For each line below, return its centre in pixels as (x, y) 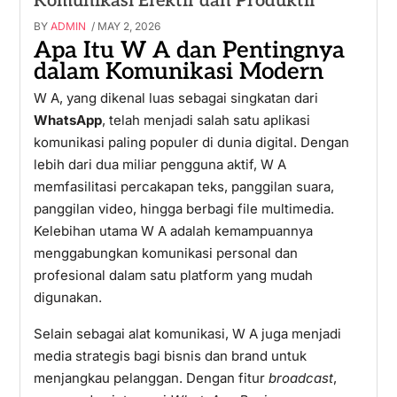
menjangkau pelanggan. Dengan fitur (151, 378)
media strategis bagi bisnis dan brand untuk (170, 356)
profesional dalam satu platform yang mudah (173, 275)
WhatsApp (67, 120)
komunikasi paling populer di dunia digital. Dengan (191, 142)
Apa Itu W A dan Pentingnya (189, 51)
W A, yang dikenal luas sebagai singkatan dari (175, 98)
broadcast (300, 378)
